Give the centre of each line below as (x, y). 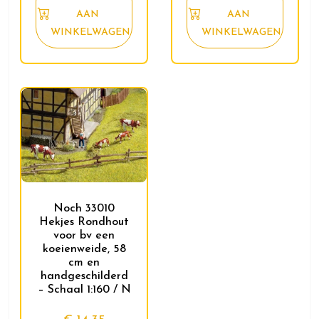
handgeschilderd (84, 277)
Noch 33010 (84, 209)
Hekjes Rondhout (84, 223)
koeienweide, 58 (84, 250)
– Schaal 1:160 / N (84, 290)
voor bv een (84, 236)
